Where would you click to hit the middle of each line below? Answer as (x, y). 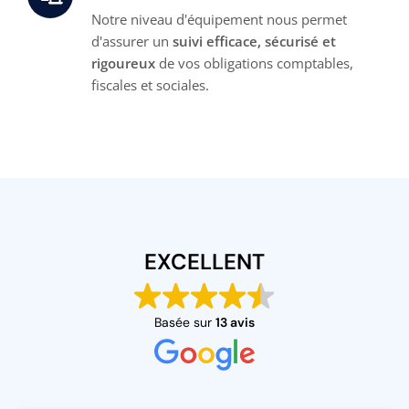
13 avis (235, 323)
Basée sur (185, 323)
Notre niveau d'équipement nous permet (219, 20)
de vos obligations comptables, (254, 63)
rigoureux (123, 63)
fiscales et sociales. (150, 85)
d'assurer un (132, 42)
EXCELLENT (204, 262)
